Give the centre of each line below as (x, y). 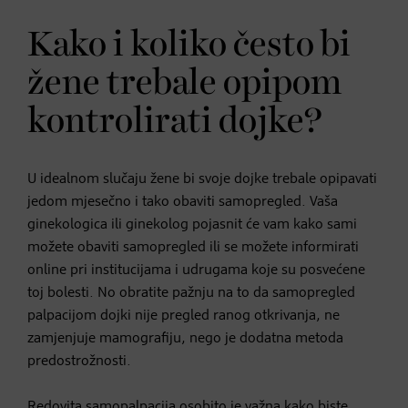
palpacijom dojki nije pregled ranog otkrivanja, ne (184, 316)
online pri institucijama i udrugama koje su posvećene (196, 270)
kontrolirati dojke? (175, 122)
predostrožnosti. (79, 361)
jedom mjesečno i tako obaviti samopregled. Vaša (183, 202)
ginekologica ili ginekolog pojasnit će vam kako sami (192, 224)
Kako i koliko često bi (189, 45)
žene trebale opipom (185, 83)
